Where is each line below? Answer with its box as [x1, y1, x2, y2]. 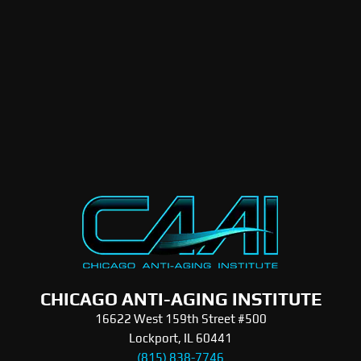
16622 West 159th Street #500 [94, 311, 267, 326]
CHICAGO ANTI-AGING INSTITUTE [39, 288, 322, 309]
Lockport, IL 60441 [129, 330, 232, 345]
